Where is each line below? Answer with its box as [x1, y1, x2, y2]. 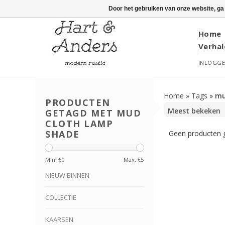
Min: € [45, 156, 61, 164]
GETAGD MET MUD [45, 107, 141, 120]
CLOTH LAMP [45, 118, 113, 130]
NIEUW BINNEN [45, 171, 89, 180]
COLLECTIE [45, 193, 76, 202]
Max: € [124, 156, 141, 164]
